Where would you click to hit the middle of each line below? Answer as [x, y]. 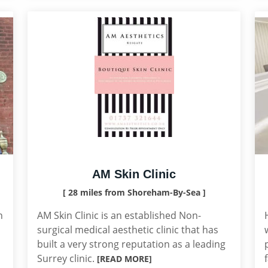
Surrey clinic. [67, 258]
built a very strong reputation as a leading [131, 244]
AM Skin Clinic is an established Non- [119, 215]
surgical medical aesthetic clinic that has [128, 230]
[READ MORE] [124, 259]
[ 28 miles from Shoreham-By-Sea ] [134, 192]
